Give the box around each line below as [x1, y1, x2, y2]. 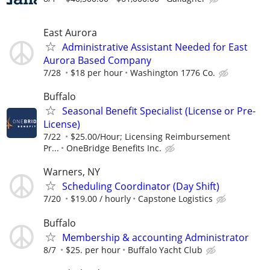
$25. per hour [66, 243, 121, 256]
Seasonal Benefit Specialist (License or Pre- [62, 104, 256, 118]
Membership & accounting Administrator [62, 230, 249, 244]
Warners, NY [43, 165, 100, 179]
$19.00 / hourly [71, 193, 131, 205]
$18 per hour [71, 66, 123, 78]
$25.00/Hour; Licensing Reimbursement [71, 131, 230, 143]
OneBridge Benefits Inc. [66, 142, 162, 154]
